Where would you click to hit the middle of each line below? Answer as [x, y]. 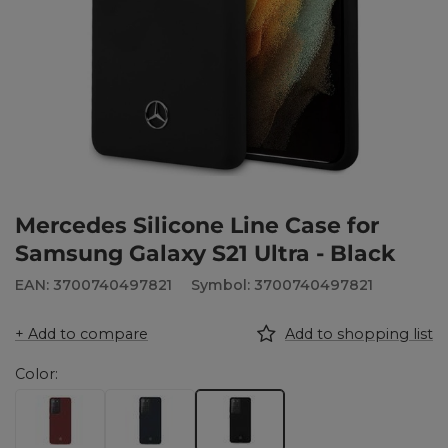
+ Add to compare [81, 334]
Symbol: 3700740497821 [282, 284]
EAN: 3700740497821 [93, 284]
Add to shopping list [359, 334]
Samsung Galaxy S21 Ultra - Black [205, 253]
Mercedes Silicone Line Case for [197, 225]
